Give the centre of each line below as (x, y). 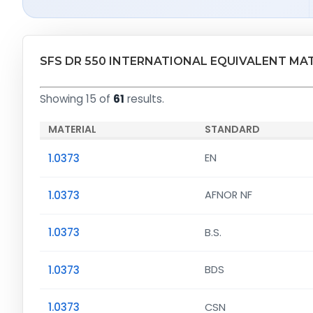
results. (144, 99)
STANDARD (232, 130)
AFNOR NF (228, 195)
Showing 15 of (77, 99)
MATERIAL (72, 130)
